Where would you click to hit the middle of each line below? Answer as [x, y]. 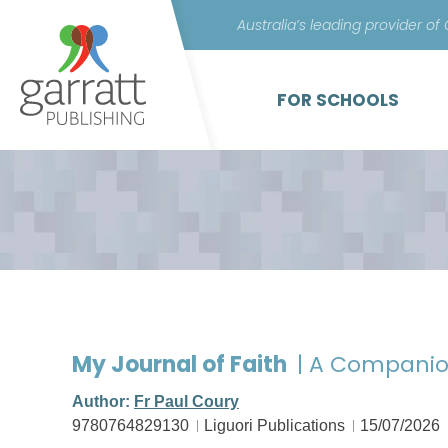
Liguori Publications [274, 425]
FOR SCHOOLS [338, 100]
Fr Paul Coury [186, 401]
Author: [103, 401]
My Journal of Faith [182, 364]
